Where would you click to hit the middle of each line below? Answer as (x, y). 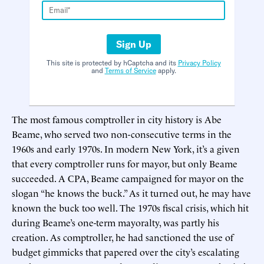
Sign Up (133, 44)
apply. (166, 70)
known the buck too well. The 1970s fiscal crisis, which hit (130, 207)
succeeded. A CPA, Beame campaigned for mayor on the (128, 178)
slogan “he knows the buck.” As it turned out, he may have (131, 192)
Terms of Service (130, 70)
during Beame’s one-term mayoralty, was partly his (115, 222)
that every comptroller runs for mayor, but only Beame (125, 163)
